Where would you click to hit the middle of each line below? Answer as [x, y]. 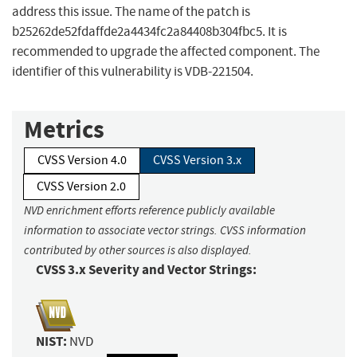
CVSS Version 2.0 [81, 187]
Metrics [64, 130]
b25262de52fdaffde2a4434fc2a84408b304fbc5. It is [149, 32]
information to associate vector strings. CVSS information [165, 231]
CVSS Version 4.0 [82, 161]
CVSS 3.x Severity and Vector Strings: [146, 270]
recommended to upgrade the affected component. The [166, 52]
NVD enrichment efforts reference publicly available [149, 211]
